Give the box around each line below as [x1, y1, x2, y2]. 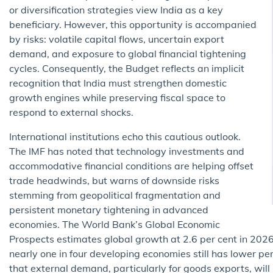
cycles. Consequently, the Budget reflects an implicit [9, 62, 244, 74]
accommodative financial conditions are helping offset [9, 159, 253, 172]
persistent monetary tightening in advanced [9, 203, 208, 216]
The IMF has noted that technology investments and [9, 144, 244, 157]
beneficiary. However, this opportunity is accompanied [9, 18, 257, 30]
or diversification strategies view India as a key [9, 3, 223, 16]
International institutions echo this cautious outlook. [9, 130, 241, 143]
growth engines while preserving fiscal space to [9, 91, 225, 104]
